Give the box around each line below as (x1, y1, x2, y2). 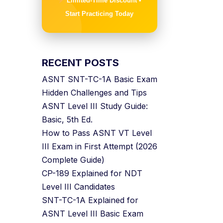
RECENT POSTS (41, 57, 119, 69)
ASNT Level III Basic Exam (41, 209, 143, 219)
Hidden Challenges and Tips (41, 88, 147, 98)
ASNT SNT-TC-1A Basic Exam (41, 74, 157, 84)
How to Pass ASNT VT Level (41, 128, 152, 138)
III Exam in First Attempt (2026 (41, 141, 157, 151)
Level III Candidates (41, 182, 115, 192)
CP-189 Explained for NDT (41, 168, 142, 178)
